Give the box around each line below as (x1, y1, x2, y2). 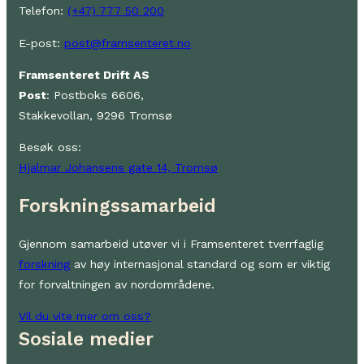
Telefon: (19, 4, 67, 18)
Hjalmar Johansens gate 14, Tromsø (19, 161, 218, 175)
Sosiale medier (19, 328, 154, 351)
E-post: (19, 36, 64, 50)
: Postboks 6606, (46, 89, 144, 102)
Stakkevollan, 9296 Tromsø (19, 109, 172, 123)
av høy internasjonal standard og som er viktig (70, 258, 330, 271)
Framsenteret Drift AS (19, 68, 149, 82)
